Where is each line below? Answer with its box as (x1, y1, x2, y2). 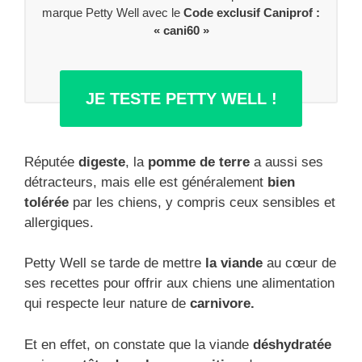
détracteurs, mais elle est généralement (24, 174, 267, 190)
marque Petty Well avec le (42, 6, 183, 20)
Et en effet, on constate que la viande (24, 336, 253, 352)
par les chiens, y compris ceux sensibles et (69, 194, 335, 210)
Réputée (24, 154, 78, 170)
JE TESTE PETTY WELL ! (85, 89, 277, 107)
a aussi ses (250, 154, 323, 170)
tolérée (24, 194, 69, 210)
